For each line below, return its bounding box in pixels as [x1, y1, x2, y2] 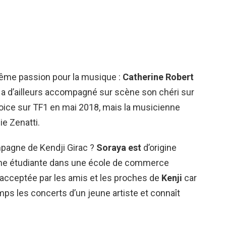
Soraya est [96, 142, 141, 153]
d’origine [141, 142, 177, 153]
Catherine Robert [123, 72, 194, 82]
